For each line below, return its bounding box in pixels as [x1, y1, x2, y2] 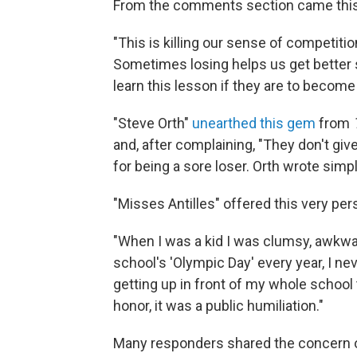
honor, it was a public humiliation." [113, 297, 324, 315]
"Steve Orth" [113, 115, 192, 132]
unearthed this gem [192, 115, 316, 132]
